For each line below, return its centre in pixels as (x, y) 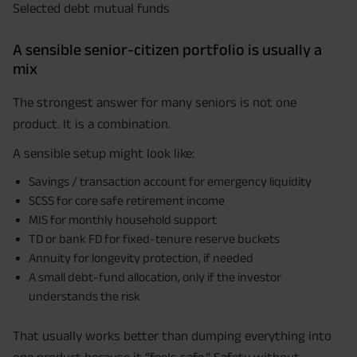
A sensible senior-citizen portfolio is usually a (167, 50)
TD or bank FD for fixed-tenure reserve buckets (154, 239)
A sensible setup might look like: (104, 153)
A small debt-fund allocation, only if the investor (155, 277)
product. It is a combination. (92, 124)
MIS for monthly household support (123, 220)
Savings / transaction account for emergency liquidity (170, 182)
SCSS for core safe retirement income (127, 201)
